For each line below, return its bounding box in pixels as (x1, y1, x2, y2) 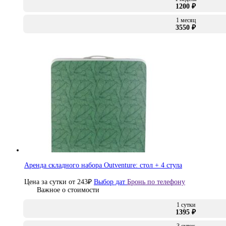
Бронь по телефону (127, 178, 185, 186)
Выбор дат (94, 178, 127, 186)
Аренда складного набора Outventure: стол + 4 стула (24, 161, 182, 169)
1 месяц (176, 16, 196, 24)
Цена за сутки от (24, 178, 75, 186)
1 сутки (176, 201, 195, 209)
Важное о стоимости (37, 186, 99, 194)
